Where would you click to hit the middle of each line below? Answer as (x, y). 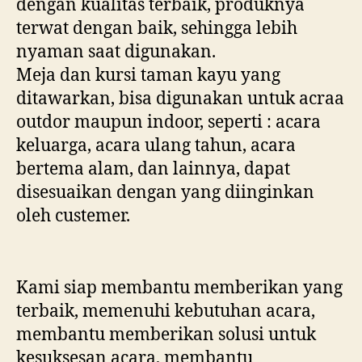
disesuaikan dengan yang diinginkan (165, 192)
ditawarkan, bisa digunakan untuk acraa (180, 99)
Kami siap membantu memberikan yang (179, 288)
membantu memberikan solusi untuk (166, 335)
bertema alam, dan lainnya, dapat (153, 169)
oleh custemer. (73, 216)
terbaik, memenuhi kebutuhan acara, (166, 311)
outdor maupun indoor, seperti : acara (168, 122)
